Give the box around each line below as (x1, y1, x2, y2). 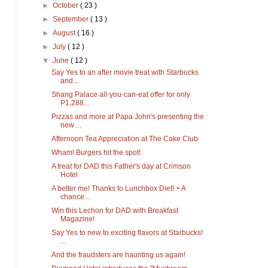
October (53, 1, 81, 10)
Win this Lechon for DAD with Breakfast (51, 206, 178, 215)
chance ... (60, 193, 92, 202)
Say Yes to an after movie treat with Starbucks (51, 68, 199, 77)
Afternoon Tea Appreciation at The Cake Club (51, 135, 198, 144)
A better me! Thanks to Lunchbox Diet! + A (51, 184, 185, 193)
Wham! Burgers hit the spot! (51, 148, 141, 157)
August (53, 29, 78, 38)
